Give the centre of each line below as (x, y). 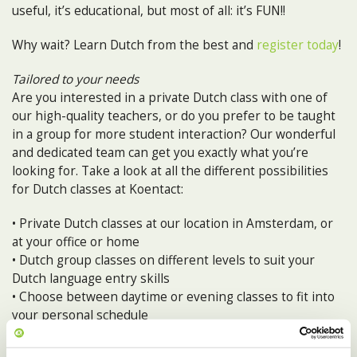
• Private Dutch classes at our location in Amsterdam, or (173, 224)
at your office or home (76, 242)
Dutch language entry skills (91, 279)
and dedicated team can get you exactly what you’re (160, 153)
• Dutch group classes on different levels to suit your (163, 260)
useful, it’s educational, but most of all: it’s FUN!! (149, 11)
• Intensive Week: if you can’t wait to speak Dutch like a (171, 333)
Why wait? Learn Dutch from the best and (134, 45)
